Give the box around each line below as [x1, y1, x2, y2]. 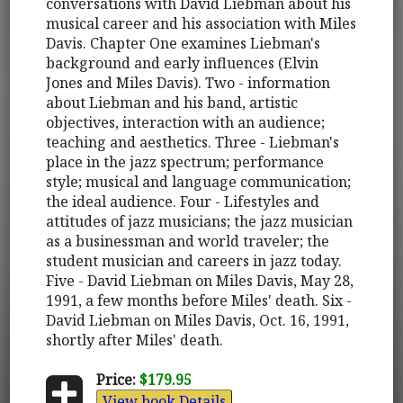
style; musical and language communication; [46, 171, 352, 192]
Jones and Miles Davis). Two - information [46, 72, 331, 93]
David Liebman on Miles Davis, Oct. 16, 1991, [46, 309, 350, 330]
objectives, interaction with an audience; [46, 112, 326, 132]
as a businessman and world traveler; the [46, 230, 330, 251]
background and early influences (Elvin [46, 52, 319, 73]
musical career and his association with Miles [46, 13, 357, 33]
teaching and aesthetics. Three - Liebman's [46, 131, 340, 152]
